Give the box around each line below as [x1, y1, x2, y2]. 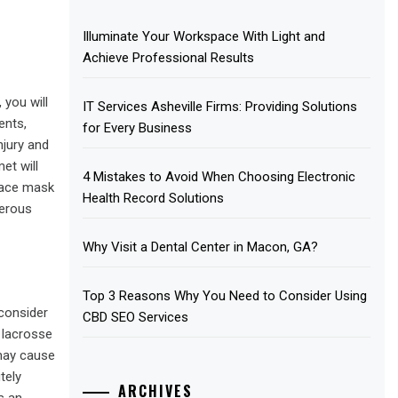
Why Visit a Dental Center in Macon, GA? [83, 238, 319, 255]
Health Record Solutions [83, 189, 225, 206]
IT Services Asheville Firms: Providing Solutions [83, 98, 358, 115]
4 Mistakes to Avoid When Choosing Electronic [83, 168, 356, 185]
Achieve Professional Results [83, 49, 255, 66]
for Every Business [83, 119, 193, 136]
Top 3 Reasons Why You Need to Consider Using [83, 287, 368, 304]
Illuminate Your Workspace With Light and [83, 28, 326, 44]
